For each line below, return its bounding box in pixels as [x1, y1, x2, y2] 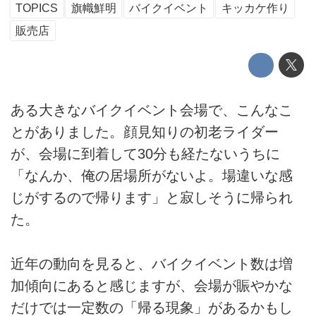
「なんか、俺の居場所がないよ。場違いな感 [11, 168, 293, 184]
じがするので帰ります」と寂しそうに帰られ [11, 190, 293, 206]
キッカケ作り [221, 2, 289, 15]
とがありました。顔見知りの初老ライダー [11, 124, 279, 140]
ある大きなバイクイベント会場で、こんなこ [11, 102, 293, 119]
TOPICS [16, 2, 59, 15]
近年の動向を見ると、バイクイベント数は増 [11, 255, 293, 272]
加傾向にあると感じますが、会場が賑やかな [11, 277, 293, 293]
